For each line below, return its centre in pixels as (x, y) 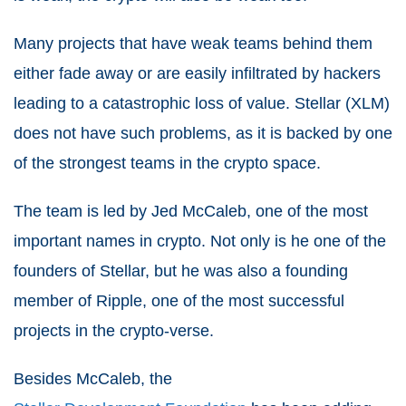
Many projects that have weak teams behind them (193, 43)
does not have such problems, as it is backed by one (203, 133)
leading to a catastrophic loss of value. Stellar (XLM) (202, 103)
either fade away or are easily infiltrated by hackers (197, 73)
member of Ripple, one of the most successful (179, 300)
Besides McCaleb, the (93, 378)
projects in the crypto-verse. (114, 330)
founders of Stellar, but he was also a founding (181, 271)
